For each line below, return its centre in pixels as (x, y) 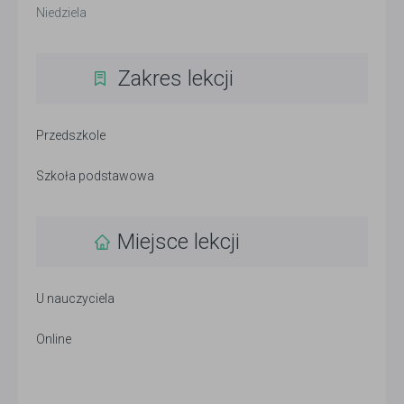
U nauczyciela (75, 298)
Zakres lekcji (175, 78)
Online (54, 339)
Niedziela (61, 13)
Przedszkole (71, 135)
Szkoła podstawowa (95, 176)
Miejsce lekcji (179, 242)
